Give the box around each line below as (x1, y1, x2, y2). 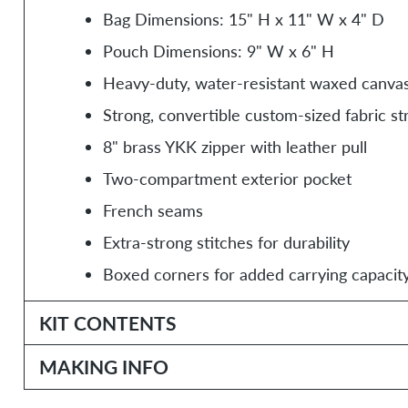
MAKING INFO (38, 352, 168, 380)
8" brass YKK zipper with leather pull (102, 136, 367, 157)
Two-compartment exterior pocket (102, 168, 352, 189)
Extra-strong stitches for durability (102, 231, 350, 252)
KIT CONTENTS (38, 309, 177, 336)
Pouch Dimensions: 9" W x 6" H (102, 40, 334, 61)
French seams (102, 199, 203, 220)
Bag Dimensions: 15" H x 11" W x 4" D (102, 8, 384, 29)
